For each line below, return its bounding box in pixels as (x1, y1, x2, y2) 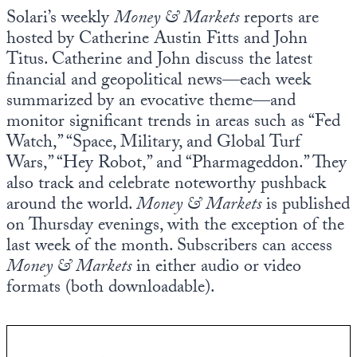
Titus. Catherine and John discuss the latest (6, 46, 312, 76)
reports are (239, 5, 319, 34)
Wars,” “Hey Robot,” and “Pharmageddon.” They (6, 150, 347, 179)
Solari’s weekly (6, 5, 114, 34)
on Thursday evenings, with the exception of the (6, 212, 344, 241)
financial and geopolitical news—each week (6, 67, 311, 96)
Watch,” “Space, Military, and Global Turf (6, 129, 300, 159)
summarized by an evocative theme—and (6, 88, 296, 117)
